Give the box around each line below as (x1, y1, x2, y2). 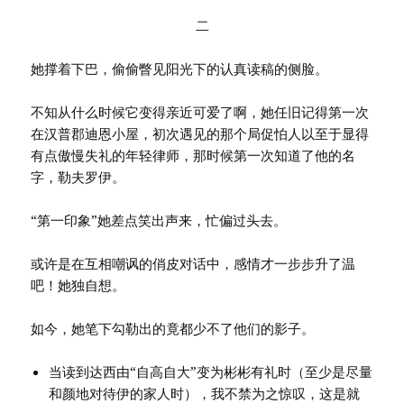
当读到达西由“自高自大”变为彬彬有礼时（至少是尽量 (49, 363, 373, 381)
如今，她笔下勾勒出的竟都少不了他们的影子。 (31, 319, 316, 338)
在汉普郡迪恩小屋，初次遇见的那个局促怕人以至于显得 (31, 124, 370, 143)
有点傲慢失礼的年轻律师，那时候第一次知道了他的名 (31, 146, 356, 165)
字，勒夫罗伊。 (31, 168, 126, 187)
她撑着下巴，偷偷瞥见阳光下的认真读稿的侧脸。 (31, 60, 329, 78)
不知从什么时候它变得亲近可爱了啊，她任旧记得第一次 (31, 103, 370, 122)
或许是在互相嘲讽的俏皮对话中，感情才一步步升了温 (31, 254, 356, 273)
